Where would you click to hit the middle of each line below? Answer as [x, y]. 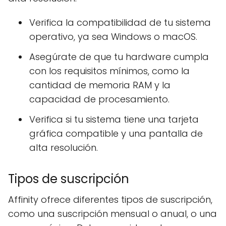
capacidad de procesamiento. [99, 99]
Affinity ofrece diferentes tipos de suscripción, [110, 200]
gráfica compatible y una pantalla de [116, 133]
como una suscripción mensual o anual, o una [112, 214]
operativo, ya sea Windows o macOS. [113, 37]
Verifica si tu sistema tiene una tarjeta [114, 119]
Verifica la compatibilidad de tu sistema [120, 22]
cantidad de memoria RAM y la [100, 85]
